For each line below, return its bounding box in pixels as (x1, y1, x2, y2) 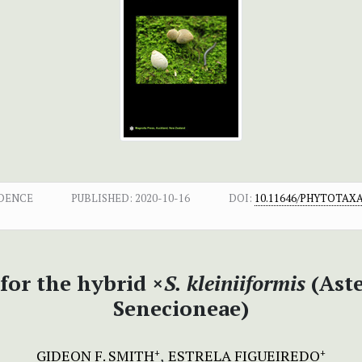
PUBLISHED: (71, 190, 133, 205)
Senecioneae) (113, 293, 249, 322)
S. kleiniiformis (163, 268, 305, 297)
